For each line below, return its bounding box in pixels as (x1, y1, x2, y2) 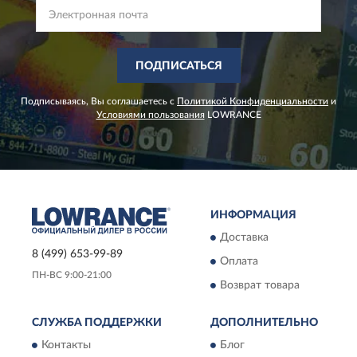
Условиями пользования (96, 110, 205, 120)
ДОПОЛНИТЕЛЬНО (210, 317, 318, 328)
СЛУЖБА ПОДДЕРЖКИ (32, 317, 162, 328)
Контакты (41, 339, 91, 351)
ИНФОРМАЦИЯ (210, 210, 296, 221)
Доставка (220, 232, 269, 244)
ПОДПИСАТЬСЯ (135, 61, 222, 72)
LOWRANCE (204, 110, 261, 120)
